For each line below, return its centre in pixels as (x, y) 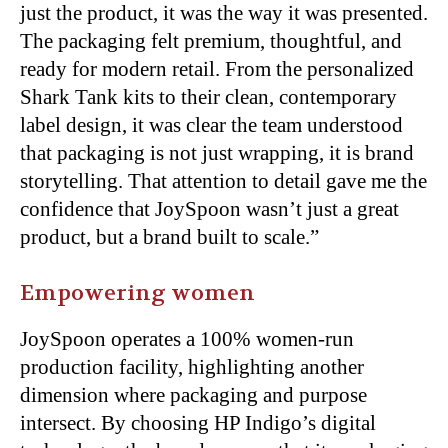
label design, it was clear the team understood (211, 124)
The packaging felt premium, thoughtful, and (211, 40)
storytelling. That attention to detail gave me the (223, 180)
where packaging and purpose (240, 394)
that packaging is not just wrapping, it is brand (217, 152)
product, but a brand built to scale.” (169, 236)
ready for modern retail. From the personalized (217, 68)
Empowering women (137, 292)
